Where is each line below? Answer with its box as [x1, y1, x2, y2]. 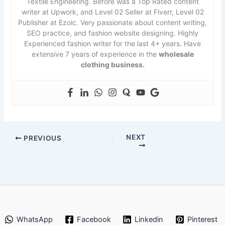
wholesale [158, 50, 194, 59]
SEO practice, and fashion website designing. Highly [27, 29, 198, 38]
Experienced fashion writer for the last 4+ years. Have [24, 39, 201, 48]
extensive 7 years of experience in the [31, 50, 159, 59]
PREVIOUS [22, 134, 62, 143]
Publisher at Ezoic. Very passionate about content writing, [18, 18, 207, 27]
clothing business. [80, 60, 145, 69]
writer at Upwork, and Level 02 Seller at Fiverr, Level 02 [21, 8, 204, 17]
